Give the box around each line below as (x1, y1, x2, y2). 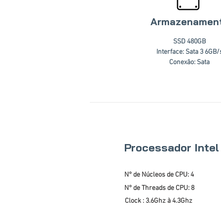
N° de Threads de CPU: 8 (124, 184, 194, 192)
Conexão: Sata (169, 58, 210, 67)
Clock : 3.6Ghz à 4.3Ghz (125, 197, 192, 205)
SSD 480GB (173, 37, 206, 46)
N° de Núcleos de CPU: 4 (124, 171, 194, 179)
